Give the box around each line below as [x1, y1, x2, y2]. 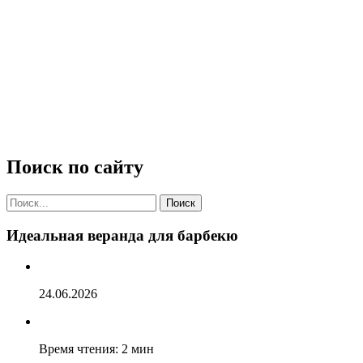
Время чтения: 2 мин [39, 342, 154, 357]
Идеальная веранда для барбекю [6, 226, 238, 244]
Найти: [6, 193, 45, 207]
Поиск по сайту [6, 156, 143, 177]
